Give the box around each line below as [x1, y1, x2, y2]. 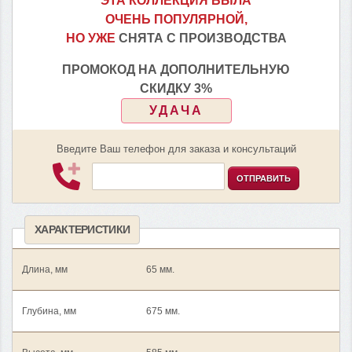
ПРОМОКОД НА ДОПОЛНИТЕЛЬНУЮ [62, 63, 290, 76]
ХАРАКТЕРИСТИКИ [35, 222, 130, 236]
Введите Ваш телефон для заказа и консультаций [56, 144, 296, 155]
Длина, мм [22, 263, 68, 275]
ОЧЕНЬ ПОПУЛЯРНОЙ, [104, 13, 247, 26]
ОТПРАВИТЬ [236, 173, 291, 183]
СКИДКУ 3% [140, 82, 212, 95]
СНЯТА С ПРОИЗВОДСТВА [118, 31, 287, 45]
